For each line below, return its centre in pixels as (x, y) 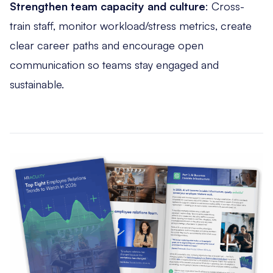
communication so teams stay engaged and (114, 65)
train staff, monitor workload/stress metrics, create (131, 26)
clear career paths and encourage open (107, 45)
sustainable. (37, 84)
